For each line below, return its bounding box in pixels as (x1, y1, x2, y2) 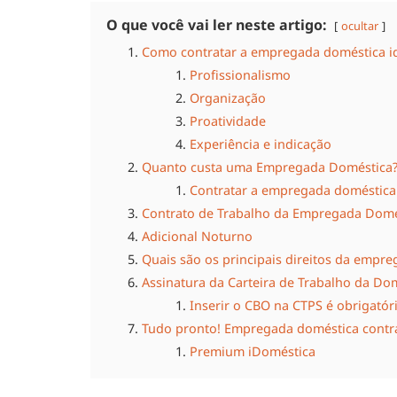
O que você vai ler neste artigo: (106, 15, 327, 35)
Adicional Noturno (142, 228, 253, 245)
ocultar (341, 18, 378, 35)
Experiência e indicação (190, 136, 331, 153)
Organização (190, 90, 266, 107)
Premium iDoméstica (190, 343, 315, 361)
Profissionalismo (190, 66, 291, 84)
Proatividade (190, 113, 266, 130)
